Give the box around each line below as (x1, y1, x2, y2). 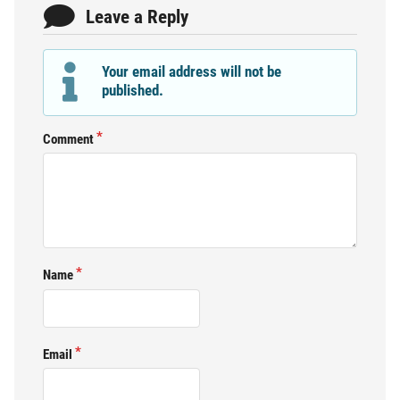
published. (102, 81, 164, 100)
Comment (43, 130, 94, 147)
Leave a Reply (86, 6, 188, 29)
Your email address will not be (102, 62, 282, 81)
